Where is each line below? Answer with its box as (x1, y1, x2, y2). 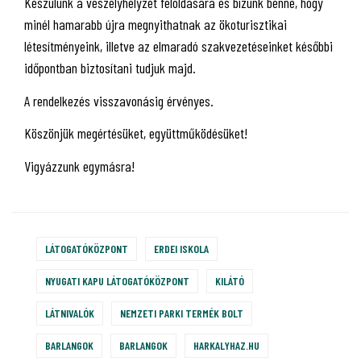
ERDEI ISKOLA (154, 242, 209, 255)
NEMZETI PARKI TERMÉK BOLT (120, 306, 243, 320)
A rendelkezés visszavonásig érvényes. (24, 91, 214, 110)
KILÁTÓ (215, 274, 244, 288)
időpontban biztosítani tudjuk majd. (24, 59, 196, 77)
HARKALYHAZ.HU (193, 338, 259, 352)
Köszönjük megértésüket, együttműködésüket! (24, 124, 247, 142)
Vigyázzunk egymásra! (24, 156, 135, 175)
